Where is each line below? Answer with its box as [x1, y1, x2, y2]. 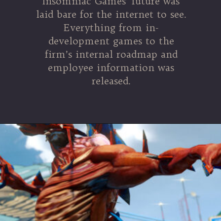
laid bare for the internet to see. [36, 8, 186, 20]
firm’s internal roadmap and [44, 48, 178, 60]
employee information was [48, 61, 175, 74]
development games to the [48, 35, 174, 47]
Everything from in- [64, 21, 159, 34]
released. [91, 74, 131, 87]
